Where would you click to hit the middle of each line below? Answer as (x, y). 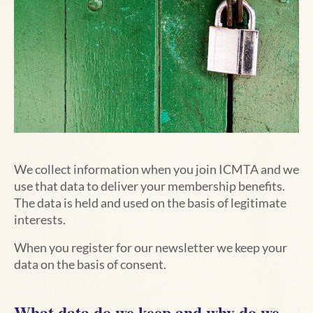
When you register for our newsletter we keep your (151, 248)
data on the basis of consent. (90, 264)
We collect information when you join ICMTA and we (156, 169)
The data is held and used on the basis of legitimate (150, 203)
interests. (40, 220)
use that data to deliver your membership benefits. (150, 186)
